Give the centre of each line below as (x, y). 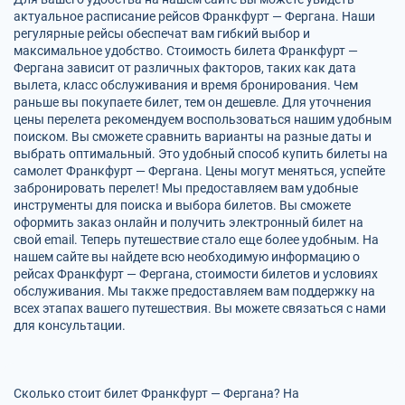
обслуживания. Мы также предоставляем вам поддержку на (194, 291)
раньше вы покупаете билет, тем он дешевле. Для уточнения (193, 102)
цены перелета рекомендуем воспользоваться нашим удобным (202, 119)
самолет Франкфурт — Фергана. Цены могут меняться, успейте (199, 171)
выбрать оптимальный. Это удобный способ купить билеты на (201, 154)
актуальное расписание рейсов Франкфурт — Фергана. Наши (194, 16)
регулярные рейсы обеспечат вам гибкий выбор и (162, 33)
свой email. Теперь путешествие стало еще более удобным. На (196, 240)
